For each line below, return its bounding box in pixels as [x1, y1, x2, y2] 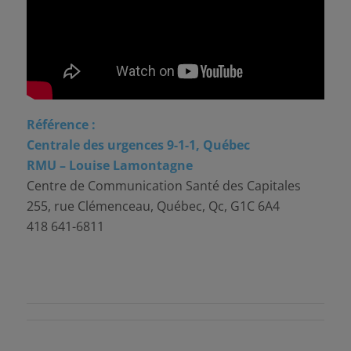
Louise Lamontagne [68, 157, 193, 175]
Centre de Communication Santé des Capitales [26, 177, 301, 195]
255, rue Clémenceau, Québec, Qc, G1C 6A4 [26, 197, 280, 215]
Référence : [26, 116, 99, 134]
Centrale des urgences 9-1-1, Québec [26, 136, 250, 154]
